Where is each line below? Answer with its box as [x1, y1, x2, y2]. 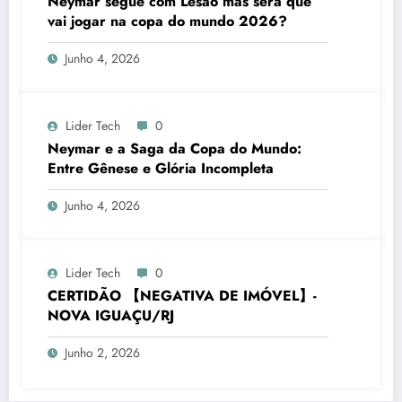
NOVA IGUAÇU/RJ [48, 304, 174, 326]
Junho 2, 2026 [65, 343, 140, 362]
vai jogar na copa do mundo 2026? [48, 10, 287, 31]
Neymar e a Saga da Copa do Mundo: [48, 137, 301, 159]
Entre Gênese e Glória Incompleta [48, 157, 274, 179]
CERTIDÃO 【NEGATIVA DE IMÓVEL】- [48, 284, 317, 306]
